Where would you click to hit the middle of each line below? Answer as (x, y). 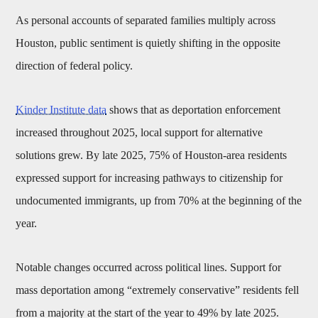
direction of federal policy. (75, 66)
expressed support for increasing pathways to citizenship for (149, 178)
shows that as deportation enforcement (194, 110)
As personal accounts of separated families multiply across (146, 21)
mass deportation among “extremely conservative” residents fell (158, 290)
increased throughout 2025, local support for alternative (139, 133)
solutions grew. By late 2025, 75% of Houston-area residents (152, 155)
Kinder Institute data (61, 110)
